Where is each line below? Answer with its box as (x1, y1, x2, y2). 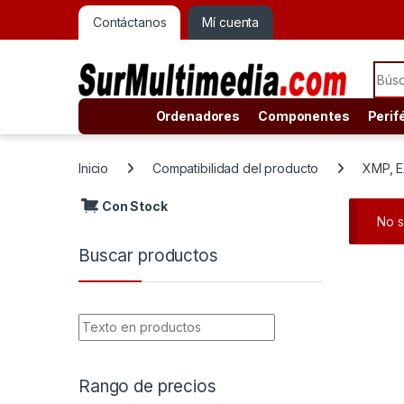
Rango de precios (78, 375, 216, 397)
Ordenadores (155, 108, 241, 124)
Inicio (78, 161, 109, 177)
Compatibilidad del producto (152, 161, 319, 177)
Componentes (258, 108, 350, 124)
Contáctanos (93, 14, 167, 30)
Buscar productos (78, 244, 218, 266)
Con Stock (102, 198, 168, 215)
